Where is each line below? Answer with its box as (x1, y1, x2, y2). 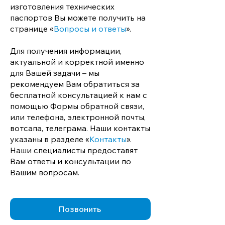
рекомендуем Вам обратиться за (10, 79, 140, 89)
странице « (10, 24, 54, 34)
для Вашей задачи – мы (10, 68, 99, 78)
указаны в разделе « (10, 134, 89, 144)
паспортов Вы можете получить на (10, 13, 146, 23)
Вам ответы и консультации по (10, 156, 131, 166)
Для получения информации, (10, 46, 122, 56)
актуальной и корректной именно (10, 57, 144, 67)
